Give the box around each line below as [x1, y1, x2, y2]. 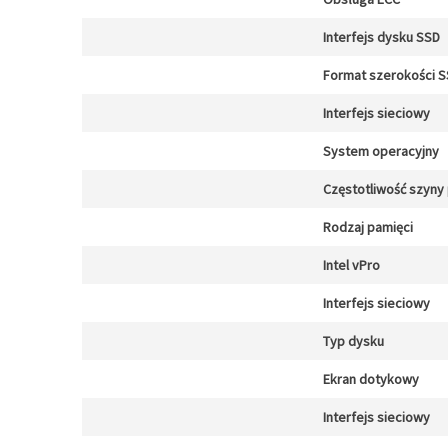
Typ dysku [323, 332, 384, 350]
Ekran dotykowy [323, 370, 419, 388]
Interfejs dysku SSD [323, 28, 440, 46]
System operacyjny [323, 142, 439, 160]
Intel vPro [323, 256, 380, 274]
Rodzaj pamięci [323, 218, 413, 236]
